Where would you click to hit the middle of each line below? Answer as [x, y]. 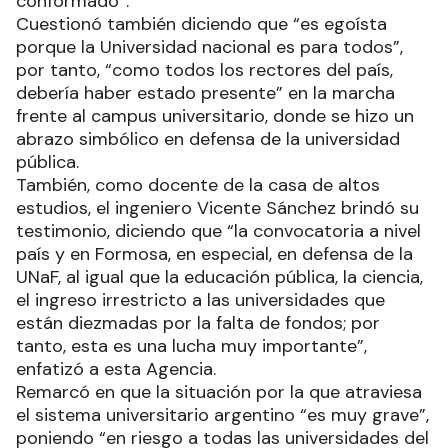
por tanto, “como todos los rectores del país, [204, 70]
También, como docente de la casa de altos [198, 185]
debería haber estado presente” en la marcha [205, 93]
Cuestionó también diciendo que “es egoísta [201, 24]
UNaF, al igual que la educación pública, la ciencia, [219, 277]
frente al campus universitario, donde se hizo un [215, 116]
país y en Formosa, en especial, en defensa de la [214, 254]
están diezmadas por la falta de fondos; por [198, 323]
